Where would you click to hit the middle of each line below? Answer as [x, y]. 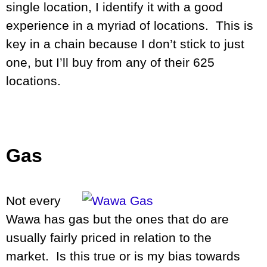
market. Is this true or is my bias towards [123, 256]
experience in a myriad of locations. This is [130, 26]
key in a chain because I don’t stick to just [125, 44]
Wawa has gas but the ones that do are [117, 219]
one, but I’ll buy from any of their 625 [110, 63]
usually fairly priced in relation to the [109, 237]
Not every [33, 200]
